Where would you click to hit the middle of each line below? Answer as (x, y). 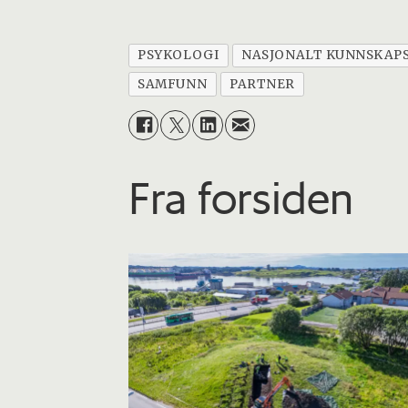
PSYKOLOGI (178, 55)
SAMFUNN (173, 84)
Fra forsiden (240, 197)
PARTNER (262, 84)
